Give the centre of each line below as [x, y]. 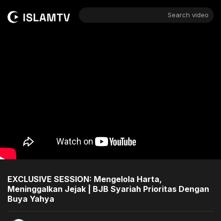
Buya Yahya [31, 199]
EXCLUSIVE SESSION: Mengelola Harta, [85, 179]
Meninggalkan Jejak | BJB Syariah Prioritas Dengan [108, 189]
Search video [188, 15]
